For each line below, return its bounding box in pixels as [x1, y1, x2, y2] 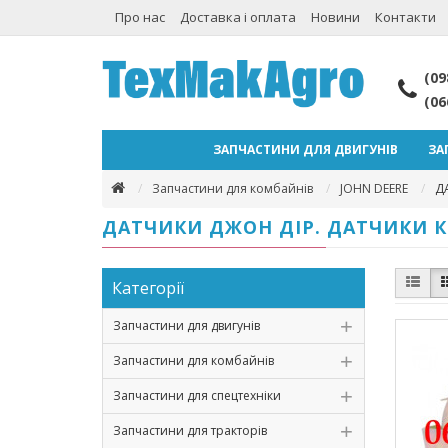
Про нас [114, 8, 165, 26]
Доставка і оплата [179, 8, 296, 26]
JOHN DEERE [340, 180, 408, 197]
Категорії [112, 277, 184, 299]
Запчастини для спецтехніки [113, 387, 281, 404]
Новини [310, 8, 360, 26]
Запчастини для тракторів [113, 422, 267, 439]
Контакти [375, 8, 437, 26]
